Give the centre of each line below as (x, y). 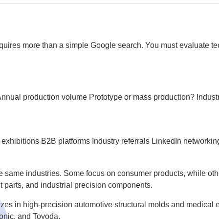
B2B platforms (66, 141)
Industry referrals (121, 141)
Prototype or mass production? (142, 97)
